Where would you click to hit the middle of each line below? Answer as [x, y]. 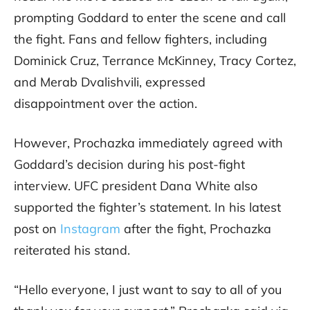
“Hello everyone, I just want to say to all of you [148, 290]
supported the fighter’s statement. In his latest [147, 208]
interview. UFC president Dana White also [136, 186]
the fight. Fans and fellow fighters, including [140, 39]
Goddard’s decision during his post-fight [129, 165]
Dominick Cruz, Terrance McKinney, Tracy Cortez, [155, 61]
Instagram [90, 229]
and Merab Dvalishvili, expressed [110, 82]
